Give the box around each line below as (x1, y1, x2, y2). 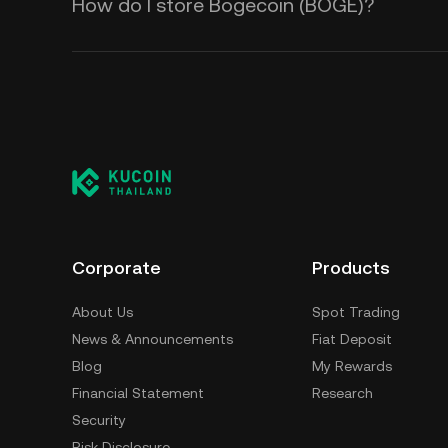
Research (312, 385, 373, 401)
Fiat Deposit (312, 331, 392, 347)
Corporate (72, 257, 161, 278)
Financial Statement (72, 385, 204, 401)
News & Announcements (72, 331, 233, 347)
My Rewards (312, 358, 392, 374)
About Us (72, 304, 133, 320)
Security (72, 412, 126, 428)
